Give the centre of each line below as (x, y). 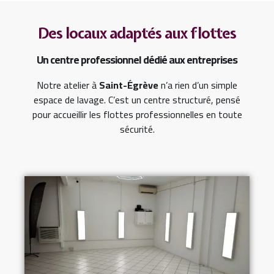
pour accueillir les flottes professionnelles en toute (137, 115)
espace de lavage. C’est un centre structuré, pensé (137, 100)
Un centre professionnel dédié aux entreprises (137, 60)
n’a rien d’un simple (198, 85)
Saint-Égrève (129, 85)
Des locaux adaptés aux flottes (137, 33)
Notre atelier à (68, 85)
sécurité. (137, 129)
